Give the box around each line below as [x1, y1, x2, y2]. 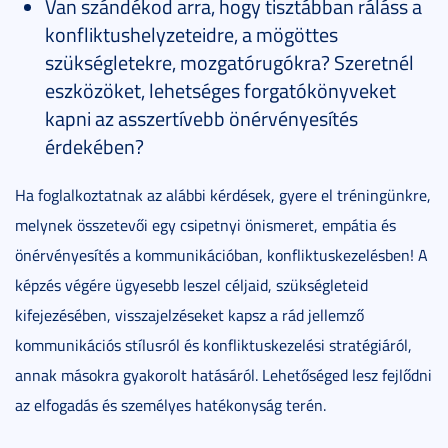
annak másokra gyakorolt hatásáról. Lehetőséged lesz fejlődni [15, 364, 432, 387]
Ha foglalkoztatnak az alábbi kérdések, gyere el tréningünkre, [15, 184, 431, 207]
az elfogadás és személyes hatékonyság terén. [15, 394, 326, 417]
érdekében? [45, 132, 144, 161]
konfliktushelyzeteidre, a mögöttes [45, 20, 338, 49]
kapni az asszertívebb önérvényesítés [45, 104, 358, 133]
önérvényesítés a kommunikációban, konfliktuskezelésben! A [15, 244, 428, 267]
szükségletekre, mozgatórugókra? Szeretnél [45, 48, 414, 77]
